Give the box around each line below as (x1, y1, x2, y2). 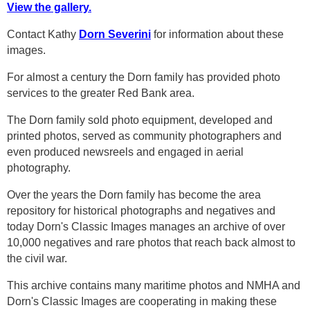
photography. (7, 162, 71, 174)
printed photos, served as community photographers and (7, 130, 282, 143)
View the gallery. (7, 1, 91, 14)
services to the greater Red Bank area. (7, 87, 194, 100)
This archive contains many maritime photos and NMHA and (7, 280, 300, 292)
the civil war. (7, 253, 67, 265)
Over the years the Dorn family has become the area (7, 189, 261, 201)
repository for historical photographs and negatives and (7, 205, 275, 217)
